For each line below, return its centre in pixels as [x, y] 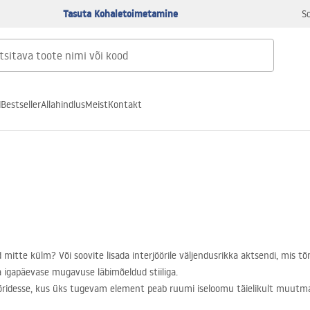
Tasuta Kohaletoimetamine [121, 14]
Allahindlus [63, 104]
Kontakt [125, 104]
